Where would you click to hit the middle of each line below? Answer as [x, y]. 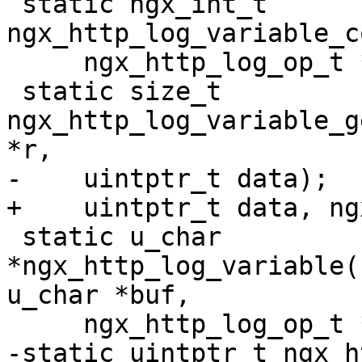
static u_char [14, 237]
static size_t [14, 92]
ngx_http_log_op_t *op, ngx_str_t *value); [45, 63]
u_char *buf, [99, 295]
